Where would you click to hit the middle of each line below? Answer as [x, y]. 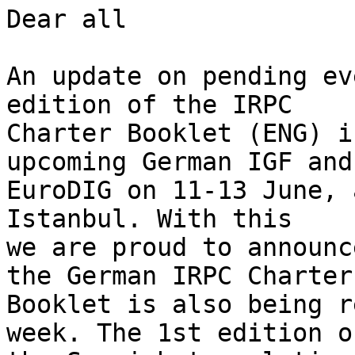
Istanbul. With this [157, 219]
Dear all [67, 19]
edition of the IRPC [157, 105]
